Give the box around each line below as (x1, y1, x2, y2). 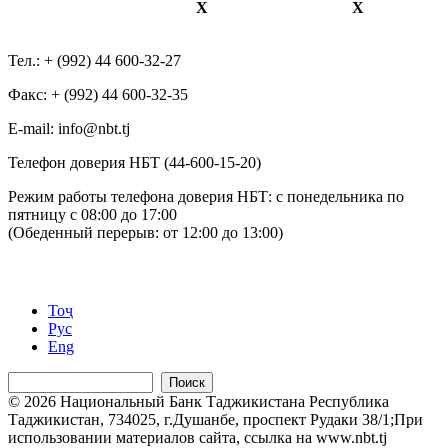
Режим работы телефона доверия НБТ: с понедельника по (8, 188, 404, 206)
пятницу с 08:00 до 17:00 (8, 206, 177, 224)
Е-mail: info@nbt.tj (8, 120, 130, 138)
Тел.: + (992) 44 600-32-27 (8, 52, 181, 70)
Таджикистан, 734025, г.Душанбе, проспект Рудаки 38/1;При (8, 411, 423, 429)
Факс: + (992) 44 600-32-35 (8, 86, 188, 104)
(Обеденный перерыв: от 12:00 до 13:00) (8, 224, 283, 242)
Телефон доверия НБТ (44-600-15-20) (8, 154, 261, 172)
